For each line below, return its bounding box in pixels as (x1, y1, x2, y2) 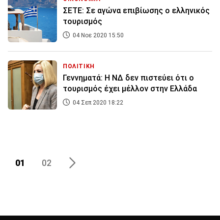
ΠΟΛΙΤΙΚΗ (63, 63, 95, 70)
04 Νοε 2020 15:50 (71, 32, 124, 39)
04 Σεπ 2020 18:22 (71, 99, 123, 107)
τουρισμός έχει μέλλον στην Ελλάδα (63, 84, 197, 94)
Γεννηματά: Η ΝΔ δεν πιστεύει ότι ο (63, 73, 194, 83)
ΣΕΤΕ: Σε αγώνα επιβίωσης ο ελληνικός (63, 6, 210, 16)
